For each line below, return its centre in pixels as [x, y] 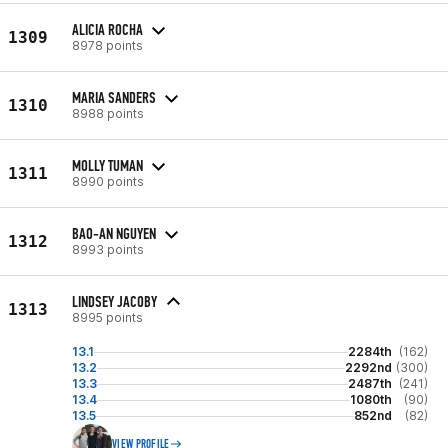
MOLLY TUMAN [107, 165]
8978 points [107, 45]
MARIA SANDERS [114, 97]
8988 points [108, 113]
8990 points [108, 181]
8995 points [107, 317]
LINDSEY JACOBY [114, 301]
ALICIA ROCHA [107, 29]
